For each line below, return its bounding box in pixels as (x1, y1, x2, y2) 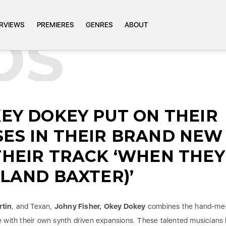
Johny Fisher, (54, 202, 102, 211)
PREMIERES (36, 21, 74, 29)
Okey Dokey (103, 202, 146, 211)
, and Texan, (12, 202, 54, 211)
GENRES (85, 21, 113, 29)
